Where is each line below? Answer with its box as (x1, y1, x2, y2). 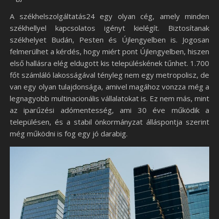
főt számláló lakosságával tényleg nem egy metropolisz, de (10, 70, 209, 80)
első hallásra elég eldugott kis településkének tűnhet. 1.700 (10, 58, 209, 68)
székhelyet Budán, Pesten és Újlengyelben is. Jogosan (10, 35, 209, 44)
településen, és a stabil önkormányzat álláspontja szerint (10, 117, 209, 127)
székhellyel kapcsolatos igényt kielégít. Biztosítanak (10, 23, 209, 33)
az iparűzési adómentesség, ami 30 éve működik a (10, 105, 209, 115)
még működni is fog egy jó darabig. (10, 129, 128, 138)
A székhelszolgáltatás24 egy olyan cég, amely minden (10, 11, 209, 21)
